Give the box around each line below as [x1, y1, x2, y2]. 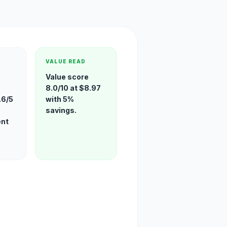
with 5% [46, 95, 74, 103]
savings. [46, 106, 77, 115]
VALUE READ [46, 58, 86, 64]
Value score [46, 72, 89, 81]
